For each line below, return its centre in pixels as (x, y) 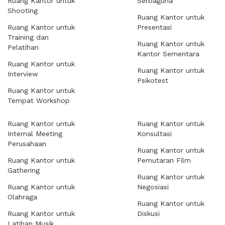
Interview (23, 74)
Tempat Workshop (39, 100)
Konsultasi (154, 134)
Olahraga (22, 197)
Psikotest (153, 80)
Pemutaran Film (164, 160)
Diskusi (148, 213)
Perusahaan (27, 144)
